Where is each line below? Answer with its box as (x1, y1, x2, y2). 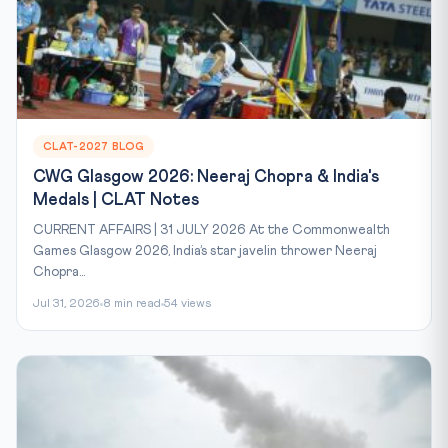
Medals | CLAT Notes (33, 192, 199, 210)
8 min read (103, 298, 161, 311)
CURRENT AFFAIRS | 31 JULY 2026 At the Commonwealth (33, 223, 390, 238)
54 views (164, 298, 211, 311)
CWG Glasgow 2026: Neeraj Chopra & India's (33, 169, 379, 187)
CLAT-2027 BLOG (43, 141, 145, 153)
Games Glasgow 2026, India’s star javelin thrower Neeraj (33, 244, 377, 259)
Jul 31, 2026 (33, 298, 100, 311)
